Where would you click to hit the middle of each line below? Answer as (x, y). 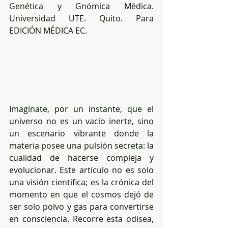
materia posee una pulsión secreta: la (81, 145)
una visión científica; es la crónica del (81, 182)
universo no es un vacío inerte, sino (81, 121)
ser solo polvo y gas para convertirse (81, 206)
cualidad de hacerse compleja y (81, 158)
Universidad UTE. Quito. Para (81, 18)
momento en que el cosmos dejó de (81, 194)
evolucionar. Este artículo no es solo (81, 170)
